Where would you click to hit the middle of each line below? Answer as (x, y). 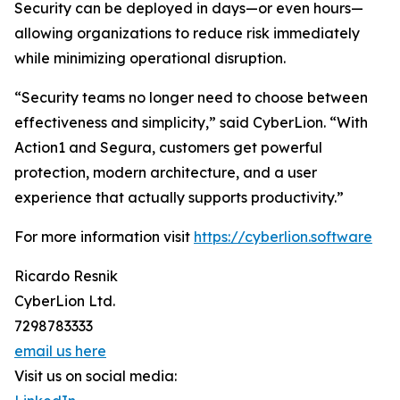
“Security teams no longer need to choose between (191, 98)
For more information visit (104, 237)
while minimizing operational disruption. (150, 58)
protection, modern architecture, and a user (166, 173)
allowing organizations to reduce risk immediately (187, 33)
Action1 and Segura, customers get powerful (168, 148)
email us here (60, 351)
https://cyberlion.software (283, 237)
